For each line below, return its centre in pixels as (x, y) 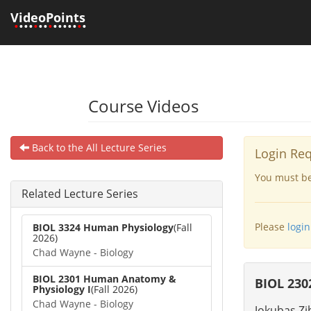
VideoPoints (48, 17)
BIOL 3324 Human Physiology (103, 227)
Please (271, 227)
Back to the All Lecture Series (98, 148)
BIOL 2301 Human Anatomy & (104, 279)
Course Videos (143, 106)
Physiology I (62, 289)
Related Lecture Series (80, 194)
